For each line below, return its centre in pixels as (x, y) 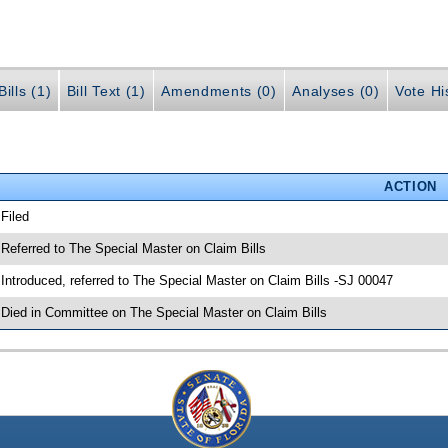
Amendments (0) (219, 91)
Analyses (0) (336, 91)
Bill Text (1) (106, 91)
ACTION (410, 186)
